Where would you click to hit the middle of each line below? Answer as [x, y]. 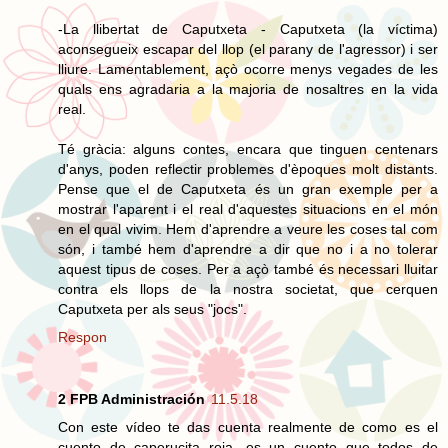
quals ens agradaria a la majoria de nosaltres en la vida [248, 88]
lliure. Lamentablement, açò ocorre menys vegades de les [248, 68]
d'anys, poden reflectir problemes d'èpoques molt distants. [248, 168]
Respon [82, 336]
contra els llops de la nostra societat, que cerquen [248, 288]
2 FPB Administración [131, 398]
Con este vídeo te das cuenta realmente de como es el [248, 426]
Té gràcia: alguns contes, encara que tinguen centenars [248, 148]
